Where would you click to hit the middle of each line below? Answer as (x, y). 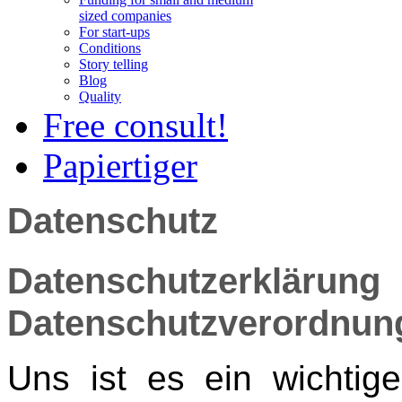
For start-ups (114, 32)
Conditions (110, 48)
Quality (100, 96)
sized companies (125, 16)
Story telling (114, 64)
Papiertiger (120, 166)
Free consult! (135, 125)
